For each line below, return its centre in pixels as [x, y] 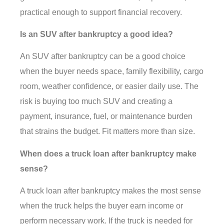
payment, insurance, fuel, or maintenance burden [106, 116]
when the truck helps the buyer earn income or [101, 206]
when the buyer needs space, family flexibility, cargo [112, 71]
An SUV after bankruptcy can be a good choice [103, 56]
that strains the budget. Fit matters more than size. [107, 131]
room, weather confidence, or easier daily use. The [109, 86]
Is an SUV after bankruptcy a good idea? [96, 34]
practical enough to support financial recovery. [101, 12]
